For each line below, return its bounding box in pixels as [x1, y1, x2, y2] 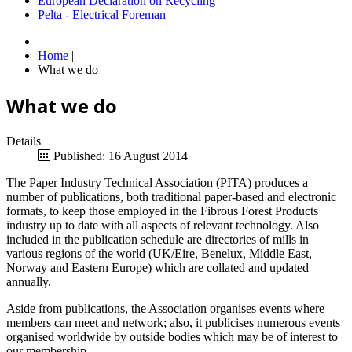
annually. [6, 275, 51, 289]
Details [6, 134, 41, 148]
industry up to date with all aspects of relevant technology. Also [6, 218, 319, 233]
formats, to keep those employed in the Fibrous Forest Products [6, 204, 318, 218]
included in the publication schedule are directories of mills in [6, 233, 309, 247]
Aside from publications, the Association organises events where [6, 302, 324, 316]
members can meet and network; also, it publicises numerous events [6, 316, 340, 330]
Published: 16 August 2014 [53, 149, 188, 163]
